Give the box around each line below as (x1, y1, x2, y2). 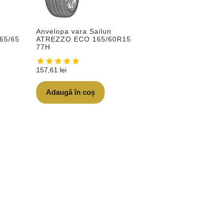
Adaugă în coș (46, 88, 95, 96)
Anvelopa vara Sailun (36, 27, 112, 35)
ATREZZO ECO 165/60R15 (36, 35, 131, 43)
